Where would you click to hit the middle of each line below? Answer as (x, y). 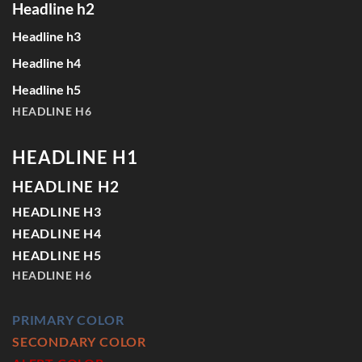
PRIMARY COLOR (68, 319)
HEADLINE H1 (76, 158)
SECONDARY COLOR (79, 341)
